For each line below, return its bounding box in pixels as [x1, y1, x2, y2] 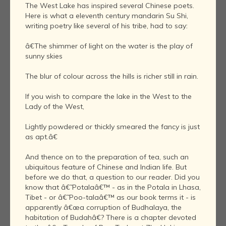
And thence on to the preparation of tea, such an [25, 152, 189, 162]
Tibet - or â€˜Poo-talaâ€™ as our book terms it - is [25, 193, 196, 202]
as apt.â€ [25, 132, 58, 142]
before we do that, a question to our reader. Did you [25, 173, 200, 182]
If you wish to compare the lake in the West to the [25, 92, 192, 101]
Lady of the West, [25, 102, 84, 111]
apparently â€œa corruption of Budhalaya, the [25, 203, 182, 212]
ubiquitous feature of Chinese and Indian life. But [25, 162, 187, 172]
